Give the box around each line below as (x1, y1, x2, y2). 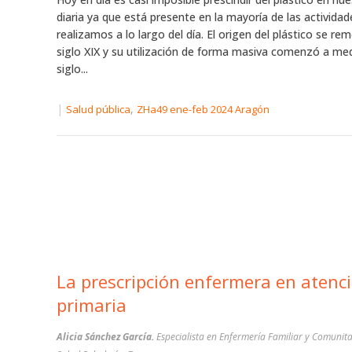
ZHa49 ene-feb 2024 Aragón (137, 102, 269, 117)
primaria (57, 293, 126, 317)
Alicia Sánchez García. (57, 330, 156, 343)
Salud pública (66, 102, 130, 117)
